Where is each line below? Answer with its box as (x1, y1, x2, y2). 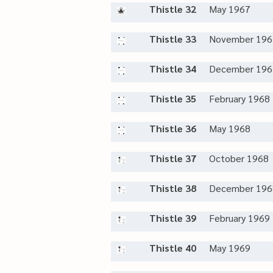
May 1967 (209, 2, 250, 15)
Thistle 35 (149, 92, 196, 105)
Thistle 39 (149, 211, 196, 224)
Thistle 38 (149, 182, 196, 194)
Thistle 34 (149, 62, 196, 75)
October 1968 (209, 152, 269, 165)
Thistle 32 (149, 2, 196, 15)
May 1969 (209, 241, 250, 254)
